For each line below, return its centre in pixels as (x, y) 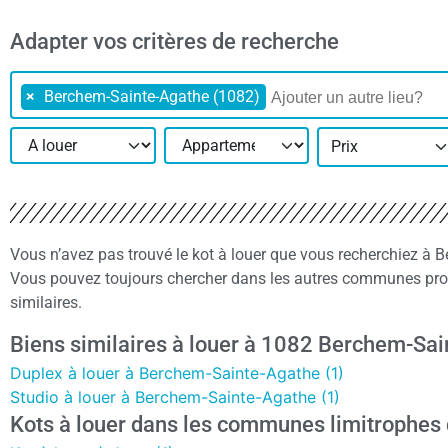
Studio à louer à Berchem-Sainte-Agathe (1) (175, 397)
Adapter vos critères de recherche (174, 41)
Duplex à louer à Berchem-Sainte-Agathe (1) (177, 373)
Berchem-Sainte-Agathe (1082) (152, 96)
